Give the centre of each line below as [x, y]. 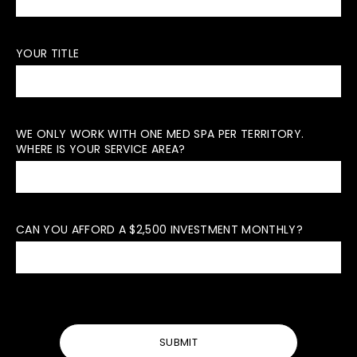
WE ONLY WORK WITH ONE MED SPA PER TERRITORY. [160, 134]
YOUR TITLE [48, 54]
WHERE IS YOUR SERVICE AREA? [101, 149]
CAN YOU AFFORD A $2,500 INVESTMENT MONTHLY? [159, 230]
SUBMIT [178, 343]
